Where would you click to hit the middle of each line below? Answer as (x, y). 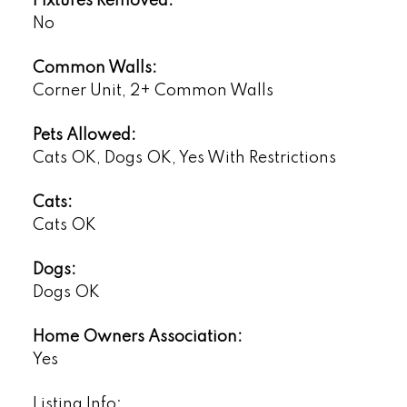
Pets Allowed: (84, 135)
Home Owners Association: (137, 337)
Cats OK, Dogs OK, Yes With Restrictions (184, 158)
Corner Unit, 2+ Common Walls (153, 90)
